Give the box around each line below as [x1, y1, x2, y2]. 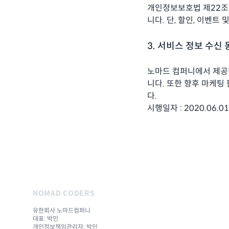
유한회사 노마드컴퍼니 [33, 207, 90, 214]
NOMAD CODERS [33, 189, 95, 198]
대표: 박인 [33, 215, 58, 222]
